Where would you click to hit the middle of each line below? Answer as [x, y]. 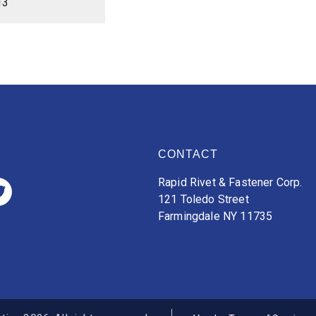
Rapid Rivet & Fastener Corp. [230, 182]
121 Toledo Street [203, 199]
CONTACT [188, 154]
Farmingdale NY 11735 [215, 216]
